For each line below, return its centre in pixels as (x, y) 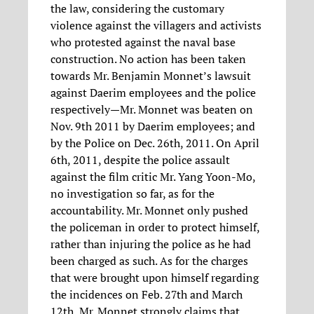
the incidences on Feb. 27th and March (146, 295)
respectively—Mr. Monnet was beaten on (152, 110)
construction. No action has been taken (148, 59)
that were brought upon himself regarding (155, 278)
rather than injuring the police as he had (151, 244)
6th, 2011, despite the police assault (140, 160)
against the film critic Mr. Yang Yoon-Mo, (153, 177)
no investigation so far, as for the (132, 194)
